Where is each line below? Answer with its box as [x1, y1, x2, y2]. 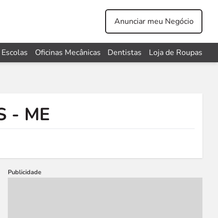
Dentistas [108, 47, 142, 58]
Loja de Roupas [148, 47, 202, 58]
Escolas [1, 47, 28, 58]
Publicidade [8, 168, 41, 177]
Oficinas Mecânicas [35, 47, 101, 58]
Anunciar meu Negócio [114, 16, 194, 27]
